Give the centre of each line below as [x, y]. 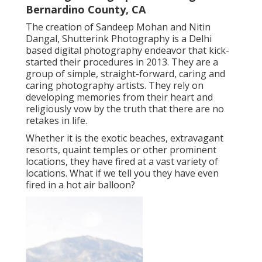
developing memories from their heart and [119, 97]
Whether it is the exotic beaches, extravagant [125, 138]
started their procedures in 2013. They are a [122, 62]
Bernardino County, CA [86, 10]
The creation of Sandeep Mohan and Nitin [118, 27]
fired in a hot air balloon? [80, 185]
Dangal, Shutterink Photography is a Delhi [119, 39]
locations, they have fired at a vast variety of [122, 162]
